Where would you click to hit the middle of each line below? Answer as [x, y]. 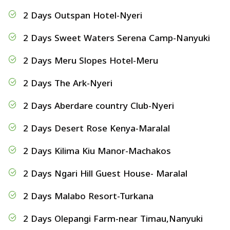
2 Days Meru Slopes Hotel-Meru [91, 61]
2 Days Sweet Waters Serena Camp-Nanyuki [117, 38]
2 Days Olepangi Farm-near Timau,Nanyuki [113, 219]
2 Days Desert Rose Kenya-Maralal [97, 128]
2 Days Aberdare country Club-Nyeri [99, 106]
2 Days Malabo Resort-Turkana [88, 196]
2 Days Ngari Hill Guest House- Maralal [105, 174]
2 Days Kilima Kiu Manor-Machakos [97, 151]
